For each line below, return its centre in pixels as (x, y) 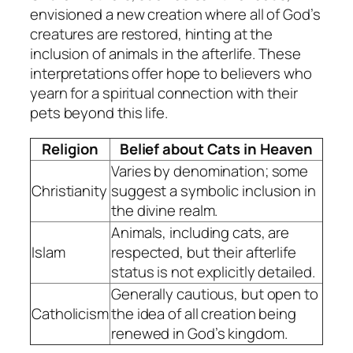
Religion (70, 149)
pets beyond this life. (99, 113)
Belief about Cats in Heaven (216, 149)
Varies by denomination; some (210, 171)
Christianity (69, 190)
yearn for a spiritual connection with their (164, 93)
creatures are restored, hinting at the (152, 34)
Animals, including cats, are (201, 232)
